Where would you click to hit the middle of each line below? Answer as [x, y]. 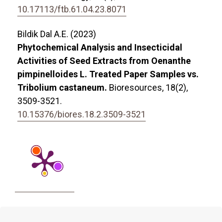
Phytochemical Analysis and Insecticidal [100, 48]
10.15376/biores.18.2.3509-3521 [82, 114]
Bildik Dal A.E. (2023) [57, 34]
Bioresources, [137, 88]
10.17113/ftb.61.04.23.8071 [72, 9]
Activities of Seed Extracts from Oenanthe [104, 61]
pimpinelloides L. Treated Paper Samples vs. [108, 74]
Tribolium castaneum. [63, 88]
